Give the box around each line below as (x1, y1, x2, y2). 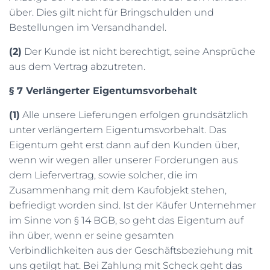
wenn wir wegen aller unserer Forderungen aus (9, 154, 238, 166)
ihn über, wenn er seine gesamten (9, 230, 174, 241)
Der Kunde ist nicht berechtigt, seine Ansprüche (22, 46, 256, 57)
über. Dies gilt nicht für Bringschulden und (9, 7, 214, 18)
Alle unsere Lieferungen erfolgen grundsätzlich (20, 109, 248, 121)
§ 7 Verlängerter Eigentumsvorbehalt (9, 85, 197, 96)
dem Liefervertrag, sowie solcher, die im (9, 169, 198, 181)
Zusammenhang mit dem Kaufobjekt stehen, (9, 184, 227, 196)
